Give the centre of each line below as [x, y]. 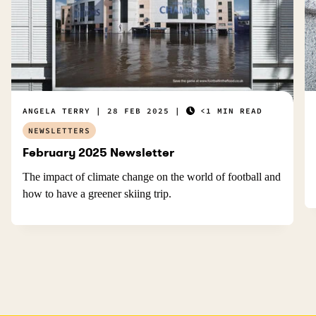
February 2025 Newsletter [98, 152]
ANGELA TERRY [56, 110]
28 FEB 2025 [138, 110]
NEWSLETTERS [59, 130]
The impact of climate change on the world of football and [152, 176]
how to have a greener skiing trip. [97, 193]
